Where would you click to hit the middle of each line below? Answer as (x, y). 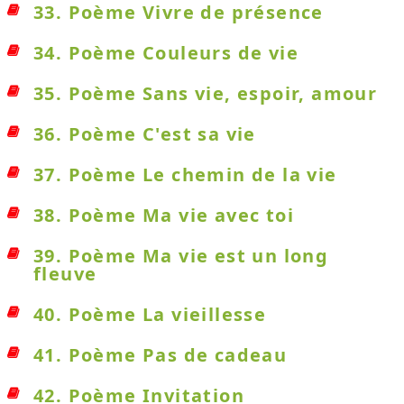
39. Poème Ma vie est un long (181, 256)
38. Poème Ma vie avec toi (164, 215)
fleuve (65, 274)
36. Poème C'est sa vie (145, 134)
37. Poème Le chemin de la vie (185, 174)
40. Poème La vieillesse (150, 314)
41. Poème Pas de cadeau (161, 355)
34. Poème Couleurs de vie (166, 53)
